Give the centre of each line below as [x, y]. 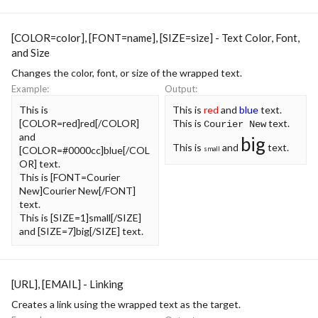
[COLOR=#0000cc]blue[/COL [84, 150]
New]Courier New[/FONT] [77, 190]
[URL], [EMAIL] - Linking [67, 284]
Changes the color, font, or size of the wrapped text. [127, 73]
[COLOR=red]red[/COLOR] [79, 123]
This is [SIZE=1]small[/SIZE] [80, 217]
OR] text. [40, 163]
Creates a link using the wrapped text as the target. [126, 304]
